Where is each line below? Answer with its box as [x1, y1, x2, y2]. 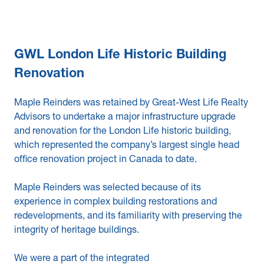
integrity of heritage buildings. [14, 226, 139, 236]
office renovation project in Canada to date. [14, 156, 197, 165]
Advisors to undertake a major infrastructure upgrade [14, 113, 236, 123]
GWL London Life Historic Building [14, 49, 226, 62]
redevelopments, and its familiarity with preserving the [14, 212, 242, 222]
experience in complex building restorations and [14, 198, 217, 207]
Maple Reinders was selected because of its [14, 184, 201, 193]
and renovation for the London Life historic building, [14, 127, 231, 137]
